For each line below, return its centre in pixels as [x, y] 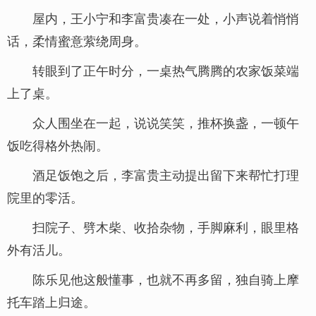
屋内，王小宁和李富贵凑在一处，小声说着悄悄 [166, 18]
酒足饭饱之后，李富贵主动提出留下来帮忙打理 [166, 174]
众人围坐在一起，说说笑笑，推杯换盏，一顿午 [166, 122]
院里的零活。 [45, 197]
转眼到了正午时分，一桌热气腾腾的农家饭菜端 [166, 70]
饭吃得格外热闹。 [58, 145]
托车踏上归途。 [51, 301]
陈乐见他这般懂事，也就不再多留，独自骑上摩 [166, 279]
